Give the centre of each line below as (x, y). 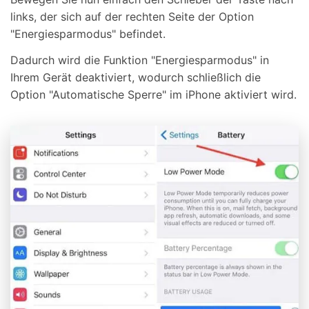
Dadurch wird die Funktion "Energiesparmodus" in (140, 60)
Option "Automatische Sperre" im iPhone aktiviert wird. (153, 94)
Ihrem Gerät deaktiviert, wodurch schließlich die (136, 77)
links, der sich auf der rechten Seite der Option (132, 16)
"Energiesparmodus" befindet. (88, 33)
